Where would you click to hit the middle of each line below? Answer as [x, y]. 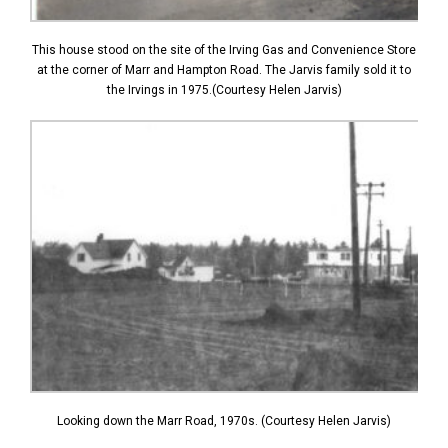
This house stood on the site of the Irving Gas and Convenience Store [224, 50]
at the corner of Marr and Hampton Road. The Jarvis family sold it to [224, 70]
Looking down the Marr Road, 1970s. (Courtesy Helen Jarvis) [224, 421]
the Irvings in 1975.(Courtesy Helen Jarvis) [224, 90]
